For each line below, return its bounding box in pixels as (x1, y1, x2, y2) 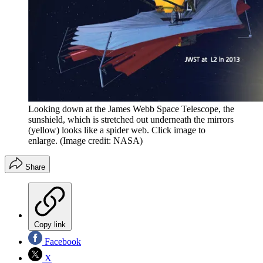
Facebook (42, 237, 81, 247)
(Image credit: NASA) (60, 136, 143, 146)
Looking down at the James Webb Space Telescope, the (28, 104, 234, 114)
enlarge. (28, 136, 58, 146)
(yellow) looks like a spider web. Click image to (28, 125, 205, 136)
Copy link (34, 220, 66, 230)
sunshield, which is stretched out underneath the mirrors (28, 114, 234, 125)
